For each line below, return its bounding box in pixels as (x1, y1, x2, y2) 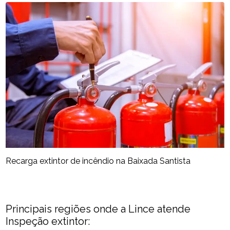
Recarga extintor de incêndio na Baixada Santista (6, 156, 191, 166)
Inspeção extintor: (6, 215, 90, 227)
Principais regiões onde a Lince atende (6, 202, 191, 215)
